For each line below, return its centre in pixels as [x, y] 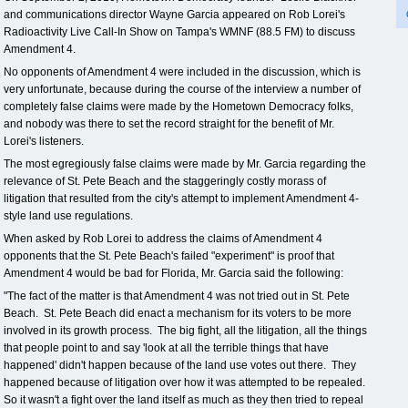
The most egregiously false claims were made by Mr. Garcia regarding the [185, 164]
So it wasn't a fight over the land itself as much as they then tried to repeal [184, 400]
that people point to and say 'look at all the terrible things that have [166, 348]
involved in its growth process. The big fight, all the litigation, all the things [185, 331]
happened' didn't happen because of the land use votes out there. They [180, 365]
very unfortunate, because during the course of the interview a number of [182, 89]
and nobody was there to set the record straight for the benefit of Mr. [169, 124]
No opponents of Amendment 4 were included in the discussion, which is [182, 72]
